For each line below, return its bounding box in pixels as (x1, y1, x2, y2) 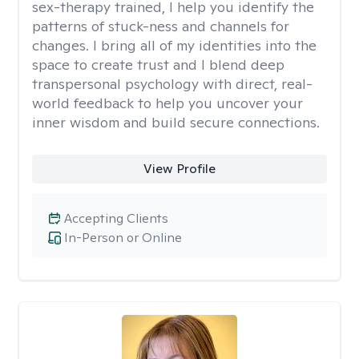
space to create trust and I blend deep (32, 55, 284, 74)
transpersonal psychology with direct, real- (32, 75, 313, 93)
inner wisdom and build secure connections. (32, 113, 320, 131)
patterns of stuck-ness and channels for (32, 17, 289, 35)
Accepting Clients (64, 210, 168, 227)
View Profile (143, 160, 216, 177)
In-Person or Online (64, 229, 182, 246)
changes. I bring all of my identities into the (32, 36, 317, 54)
